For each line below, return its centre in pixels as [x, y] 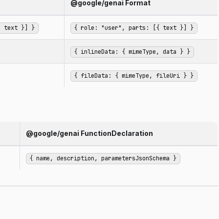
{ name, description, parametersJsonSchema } [103, 159]
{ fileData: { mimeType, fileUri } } [134, 76]
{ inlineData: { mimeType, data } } [132, 52]
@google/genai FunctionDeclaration [89, 133]
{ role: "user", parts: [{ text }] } [134, 28]
